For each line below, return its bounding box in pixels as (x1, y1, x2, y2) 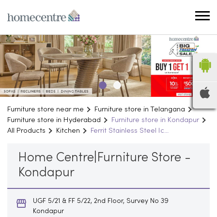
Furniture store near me (7, 106, 84, 113)
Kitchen (56, 127, 80, 134)
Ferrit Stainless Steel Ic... (91, 127, 169, 134)
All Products (7, 127, 46, 134)
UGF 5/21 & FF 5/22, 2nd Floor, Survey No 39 (33, 198, 169, 204)
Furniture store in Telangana (94, 106, 185, 113)
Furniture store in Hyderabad (7, 116, 101, 124)
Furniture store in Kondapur (111, 116, 199, 124)
